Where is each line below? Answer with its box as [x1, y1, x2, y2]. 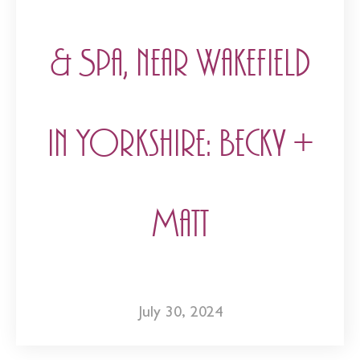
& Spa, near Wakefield [50, 42, 310, 85]
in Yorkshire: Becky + [47, 122, 313, 166]
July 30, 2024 [137, 305, 223, 321]
